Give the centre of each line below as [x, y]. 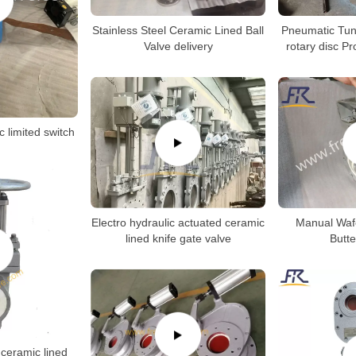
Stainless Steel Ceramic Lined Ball [178, 30]
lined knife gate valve [178, 238]
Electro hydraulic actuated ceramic [178, 222]
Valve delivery [178, 46]
